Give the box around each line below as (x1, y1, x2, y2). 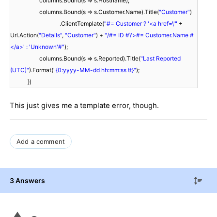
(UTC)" (10, 66, 29, 74)
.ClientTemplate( (60, 19, 104, 27)
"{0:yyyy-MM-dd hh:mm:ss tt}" (53, 66, 136, 74)
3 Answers (10, 176, 45, 185)
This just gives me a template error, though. (10, 100, 159, 110)
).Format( (29, 66, 53, 74)
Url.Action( (10, 31, 39, 39)
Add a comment (16, 137, 65, 145)
